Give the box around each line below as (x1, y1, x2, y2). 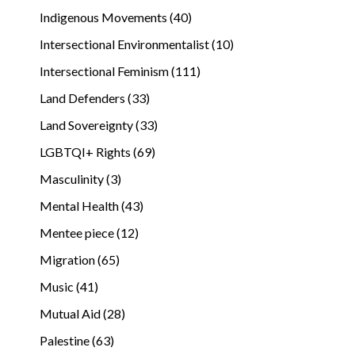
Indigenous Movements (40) (40, 9, 192, 25)
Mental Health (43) (40, 197, 143, 213)
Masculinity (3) (40, 170, 121, 186)
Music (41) (40, 278, 98, 294)
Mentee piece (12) (40, 224, 139, 240)
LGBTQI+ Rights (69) (40, 143, 155, 159)
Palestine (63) (40, 332, 114, 348)
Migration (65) (40, 251, 120, 267)
